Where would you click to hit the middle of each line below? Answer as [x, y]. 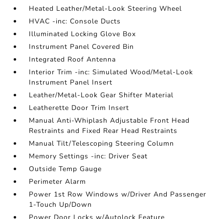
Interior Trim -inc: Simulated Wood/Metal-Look [111, 72]
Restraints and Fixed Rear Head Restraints [103, 131]
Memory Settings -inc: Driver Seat [88, 156]
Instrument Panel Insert [71, 83]
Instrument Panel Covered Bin [82, 47]
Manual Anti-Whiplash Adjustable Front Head [109, 121]
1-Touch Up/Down [61, 205]
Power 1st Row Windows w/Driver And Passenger [118, 195]
